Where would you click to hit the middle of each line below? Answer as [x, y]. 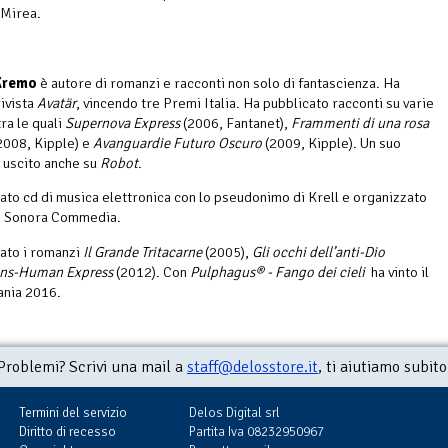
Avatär [56, 102]
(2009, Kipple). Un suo [331, 142]
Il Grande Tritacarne [142, 251]
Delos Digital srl [234, 412]
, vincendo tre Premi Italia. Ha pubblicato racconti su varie [255, 102]
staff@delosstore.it [252, 366]
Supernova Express [122, 122]
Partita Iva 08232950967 [256, 431]
